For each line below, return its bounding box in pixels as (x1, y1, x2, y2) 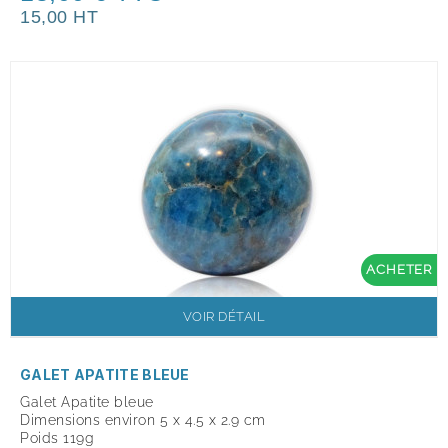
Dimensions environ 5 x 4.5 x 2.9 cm (20, 412, 266, 429)
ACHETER (366, 262, 432, 278)
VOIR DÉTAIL (182, 309, 266, 325)
